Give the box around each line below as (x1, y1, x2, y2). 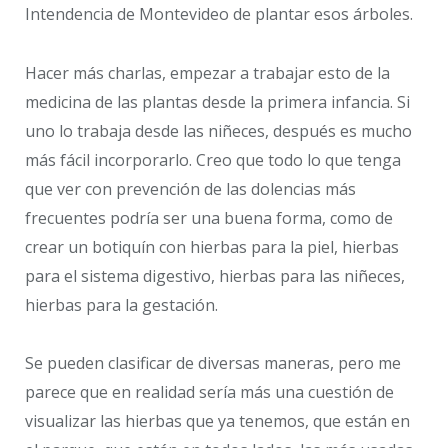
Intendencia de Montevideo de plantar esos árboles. (25, 2, 413, 25)
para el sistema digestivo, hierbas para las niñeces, (25, 264, 405, 287)
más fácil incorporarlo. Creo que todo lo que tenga (25, 148, 401, 171)
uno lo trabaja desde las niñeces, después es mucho (25, 119, 412, 142)
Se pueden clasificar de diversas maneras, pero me (25, 352, 401, 375)
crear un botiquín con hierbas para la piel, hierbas (25, 235, 399, 258)
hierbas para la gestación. (25, 293, 218, 316)
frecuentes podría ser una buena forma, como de (25, 206, 393, 229)
